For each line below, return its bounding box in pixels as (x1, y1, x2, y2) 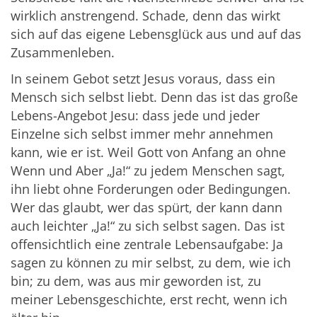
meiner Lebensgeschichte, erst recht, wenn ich (11, 291, 287, 309)
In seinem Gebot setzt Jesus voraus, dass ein (11, 70, 275, 88)
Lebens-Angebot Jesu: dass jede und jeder (11, 107, 260, 125)
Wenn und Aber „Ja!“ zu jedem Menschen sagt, (11, 162, 285, 180)
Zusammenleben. (11, 44, 115, 62)
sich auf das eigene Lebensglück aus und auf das (11, 25, 301, 43)
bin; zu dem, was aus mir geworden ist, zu (11, 272, 261, 290)
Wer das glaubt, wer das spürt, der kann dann (11, 199, 282, 217)
